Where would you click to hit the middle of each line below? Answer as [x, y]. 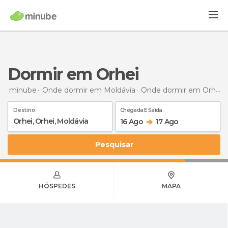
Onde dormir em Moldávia [89, 90]
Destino [24, 110]
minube [23, 90]
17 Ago [167, 121]
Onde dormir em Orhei [178, 90]
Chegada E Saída [141, 110]
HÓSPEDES [57, 186]
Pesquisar [117, 144]
